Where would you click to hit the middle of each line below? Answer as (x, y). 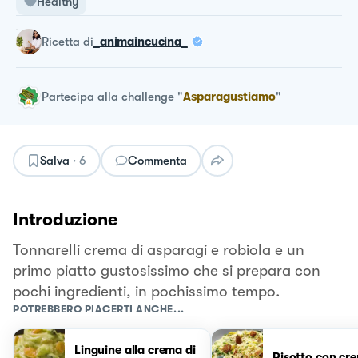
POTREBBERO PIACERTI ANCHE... (99, 308)
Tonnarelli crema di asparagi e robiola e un (159, 250)
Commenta (157, 160)
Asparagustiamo (229, 96)
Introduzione (65, 219)
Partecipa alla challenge (108, 96)
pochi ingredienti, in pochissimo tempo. (146, 291)
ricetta (64, 41)
